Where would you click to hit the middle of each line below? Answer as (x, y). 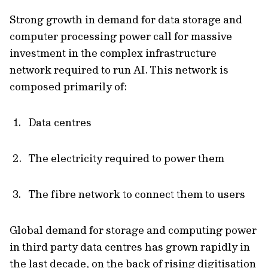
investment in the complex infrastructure (113, 53)
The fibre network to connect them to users (138, 194)
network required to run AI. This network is (119, 70)
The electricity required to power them (127, 158)
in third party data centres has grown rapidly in (130, 247)
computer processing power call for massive (121, 36)
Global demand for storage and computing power (133, 230)
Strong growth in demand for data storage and (126, 19)
